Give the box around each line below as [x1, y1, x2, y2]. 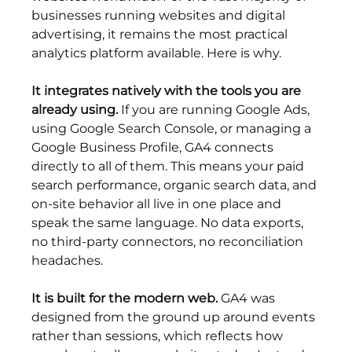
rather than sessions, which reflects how [31, 328, 287, 344]
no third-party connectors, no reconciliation [31, 234, 307, 250]
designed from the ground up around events [31, 310, 319, 325]
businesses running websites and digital [31, 8, 289, 24]
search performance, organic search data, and [31, 178, 321, 193]
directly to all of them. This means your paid [31, 159, 308, 174]
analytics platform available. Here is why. [31, 46, 282, 61]
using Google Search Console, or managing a [31, 121, 315, 137]
